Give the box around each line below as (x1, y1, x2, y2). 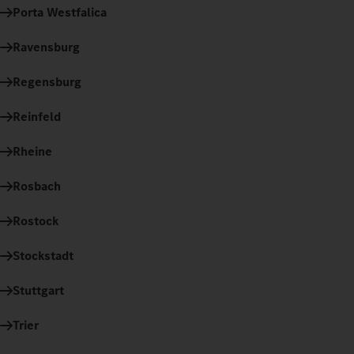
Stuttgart (13, 281, 64, 299)
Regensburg (13, 73, 81, 90)
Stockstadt (13, 247, 73, 264)
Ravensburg (13, 38, 80, 55)
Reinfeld (13, 107, 61, 125)
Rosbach (13, 177, 61, 194)
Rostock (13, 212, 58, 229)
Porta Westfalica (13, 3, 107, 21)
